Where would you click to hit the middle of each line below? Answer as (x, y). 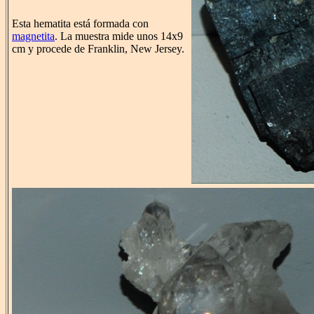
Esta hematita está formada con (80, 24)
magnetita (33, 36)
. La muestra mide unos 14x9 (119, 36)
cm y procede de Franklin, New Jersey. (98, 49)
